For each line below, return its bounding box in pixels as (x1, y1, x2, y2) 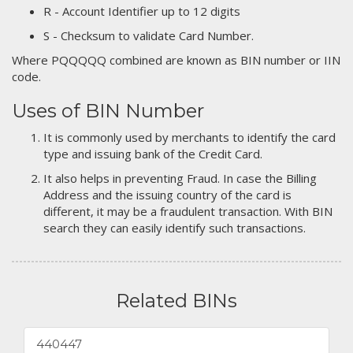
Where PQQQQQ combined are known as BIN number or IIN (12, 52, 340, 68)
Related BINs (116, 289, 237, 312)
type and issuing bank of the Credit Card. (43, 146, 262, 162)
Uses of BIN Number (12, 99, 204, 122)
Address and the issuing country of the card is (43, 187, 292, 203)
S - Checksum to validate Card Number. (43, 28, 254, 43)
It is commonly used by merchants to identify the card (43, 129, 336, 145)
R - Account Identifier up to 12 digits (43, 3, 240, 19)
